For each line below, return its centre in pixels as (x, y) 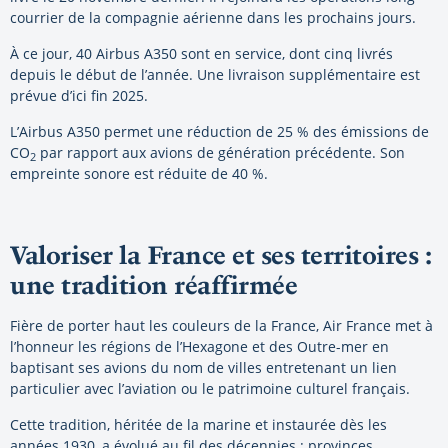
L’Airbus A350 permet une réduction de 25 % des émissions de (219, 132)
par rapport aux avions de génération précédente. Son (220, 153)
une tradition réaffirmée (153, 285)
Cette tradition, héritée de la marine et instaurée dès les (198, 425)
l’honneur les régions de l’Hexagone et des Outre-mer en (199, 347)
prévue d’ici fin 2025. (79, 96)
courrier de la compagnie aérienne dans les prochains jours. (213, 18)
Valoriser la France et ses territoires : (220, 255)
